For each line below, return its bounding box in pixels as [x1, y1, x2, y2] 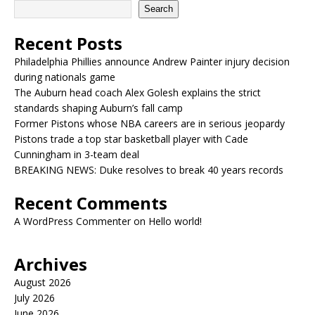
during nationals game [14, 70, 115, 84]
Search [144, 4, 173, 15]
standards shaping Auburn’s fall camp [14, 101, 183, 115]
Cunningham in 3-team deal [14, 147, 139, 161]
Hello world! [148, 214, 202, 228]
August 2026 [14, 275, 71, 289]
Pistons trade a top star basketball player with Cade [14, 131, 248, 146]
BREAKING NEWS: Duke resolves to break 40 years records [14, 162, 283, 176]
